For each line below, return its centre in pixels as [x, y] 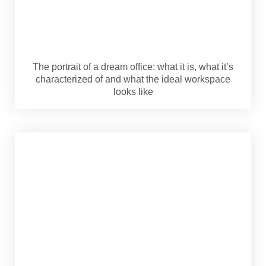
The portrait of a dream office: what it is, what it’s [133, 66]
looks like [133, 91]
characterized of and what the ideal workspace [133, 79]
